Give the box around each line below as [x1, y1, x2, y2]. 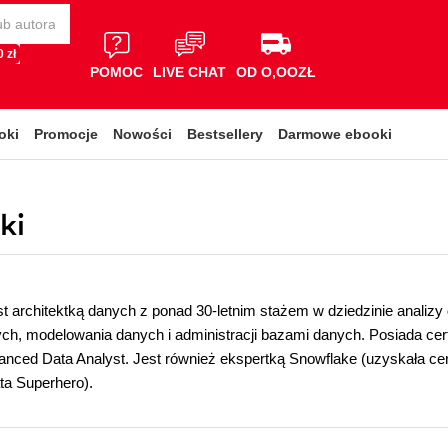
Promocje [34, 126, 98, 142]
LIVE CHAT [153, 63, 226, 80]
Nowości [113, 126, 172, 142]
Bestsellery [187, 126, 263, 142]
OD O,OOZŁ [236, 63, 316, 80]
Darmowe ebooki [278, 126, 392, 142]
